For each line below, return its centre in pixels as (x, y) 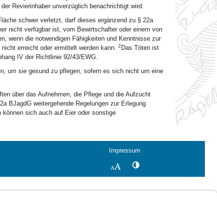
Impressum (125, 150)
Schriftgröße (139, 166)
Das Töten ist (140, 48)
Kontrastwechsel (162, 164)
